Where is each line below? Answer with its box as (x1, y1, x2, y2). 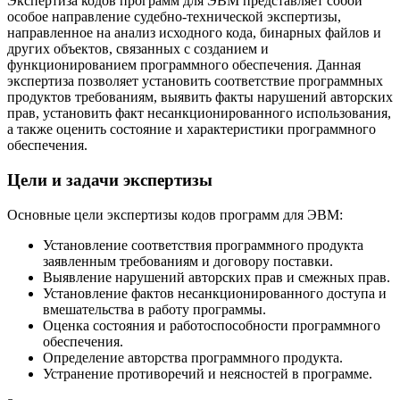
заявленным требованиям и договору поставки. (43, 253, 333, 269)
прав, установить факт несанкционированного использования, (7, 105, 391, 121)
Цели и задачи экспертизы (7, 171, 212, 190)
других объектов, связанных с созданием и (7, 41, 269, 57)
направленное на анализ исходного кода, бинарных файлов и (7, 25, 381, 41)
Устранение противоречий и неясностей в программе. (43, 365, 372, 381)
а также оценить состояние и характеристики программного (7, 121, 376, 137)
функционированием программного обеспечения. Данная (7, 57, 361, 73)
